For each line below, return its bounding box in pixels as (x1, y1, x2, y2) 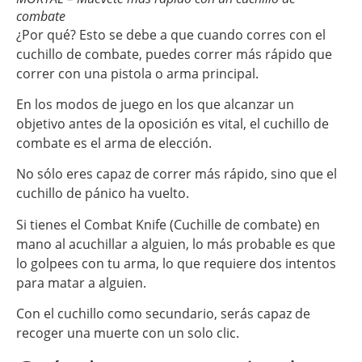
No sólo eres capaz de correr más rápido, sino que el (16, 165, 337, 183)
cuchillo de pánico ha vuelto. (16, 184, 189, 203)
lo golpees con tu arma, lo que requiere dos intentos (16, 254, 336, 272)
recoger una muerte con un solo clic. (16, 324, 239, 343)
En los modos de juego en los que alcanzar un (16, 95, 294, 113)
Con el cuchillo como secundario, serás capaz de (16, 305, 310, 323)
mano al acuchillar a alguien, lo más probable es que (16, 234, 335, 253)
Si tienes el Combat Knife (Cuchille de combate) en (16, 215, 320, 234)
